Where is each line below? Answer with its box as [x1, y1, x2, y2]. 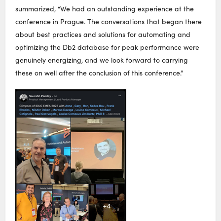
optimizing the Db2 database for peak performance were [15, 42, 200, 52]
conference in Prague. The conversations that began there [15, 17, 202, 27]
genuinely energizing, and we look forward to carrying [15, 55, 188, 65]
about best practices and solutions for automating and [15, 30, 191, 39]
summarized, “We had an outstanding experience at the [15, 4, 194, 14]
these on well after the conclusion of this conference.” [15, 68, 184, 78]
